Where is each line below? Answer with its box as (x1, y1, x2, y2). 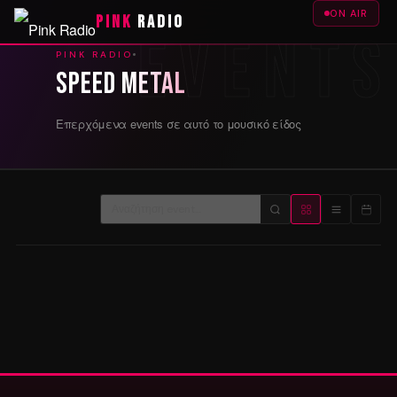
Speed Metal (56, 66, 186, 103)
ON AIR (330, 7, 368, 19)
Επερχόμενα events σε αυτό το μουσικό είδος (56, 115, 301, 133)
